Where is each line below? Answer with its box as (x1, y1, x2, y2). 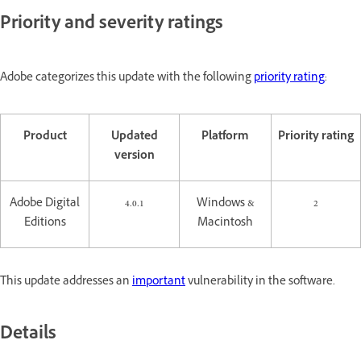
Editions (23, 214, 66, 234)
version (114, 147, 155, 167)
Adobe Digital (10, 195, 80, 214)
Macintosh (197, 214, 253, 234)
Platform (201, 128, 249, 147)
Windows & (197, 195, 254, 214)
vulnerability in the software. (185, 273, 335, 293)
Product (23, 128, 67, 147)
